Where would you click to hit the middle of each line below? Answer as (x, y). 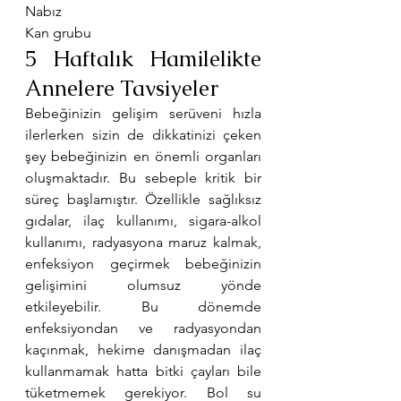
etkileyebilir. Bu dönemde (143, 306)
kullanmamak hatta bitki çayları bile (143, 371)
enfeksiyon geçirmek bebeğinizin (143, 263)
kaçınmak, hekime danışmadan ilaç (143, 349)
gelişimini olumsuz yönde (143, 285)
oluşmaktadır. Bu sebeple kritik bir (143, 177)
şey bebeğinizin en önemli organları (143, 156)
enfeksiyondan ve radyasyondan (143, 328)
